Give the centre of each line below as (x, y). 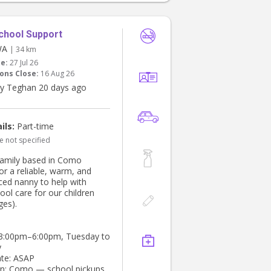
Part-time (34, 126)
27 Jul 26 (24, 63)
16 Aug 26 (57, 74)
